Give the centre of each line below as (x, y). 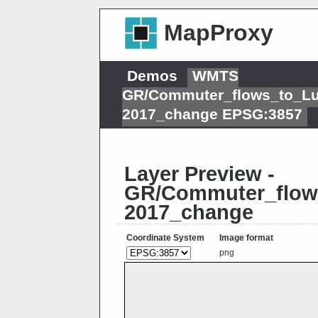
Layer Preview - (199, 174)
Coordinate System (165, 238)
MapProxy (218, 33)
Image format (246, 238)
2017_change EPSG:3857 (213, 114)
